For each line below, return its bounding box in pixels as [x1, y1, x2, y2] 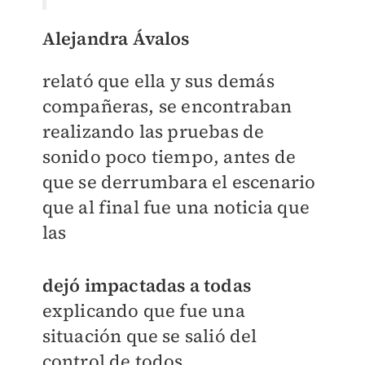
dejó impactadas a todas [42, 272, 252, 297]
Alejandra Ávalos [42, 25, 190, 51]
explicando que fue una [42, 297, 245, 323]
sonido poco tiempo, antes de [42, 143, 297, 169]
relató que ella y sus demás [42, 68, 275, 93]
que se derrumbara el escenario [42, 169, 316, 194]
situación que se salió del [42, 323, 257, 348]
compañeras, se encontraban [42, 93, 292, 118]
